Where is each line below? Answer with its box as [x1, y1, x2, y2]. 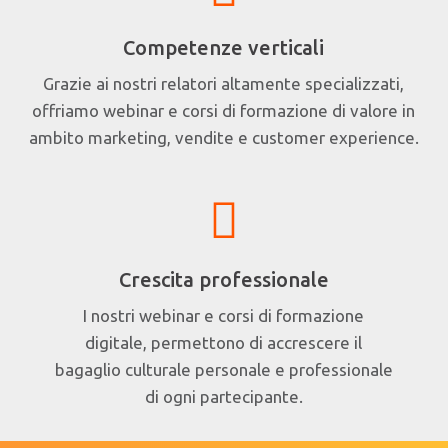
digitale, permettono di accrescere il [85, 332, 363, 352]
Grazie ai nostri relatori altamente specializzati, [43, 73, 405, 93]
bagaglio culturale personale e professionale [54, 359, 393, 379]
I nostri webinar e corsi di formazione [83, 305, 365, 325]
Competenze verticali [123, 35, 325, 59]
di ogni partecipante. [144, 386, 303, 406]
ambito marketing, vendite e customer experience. [28, 127, 419, 147]
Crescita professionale [118, 267, 329, 291]
